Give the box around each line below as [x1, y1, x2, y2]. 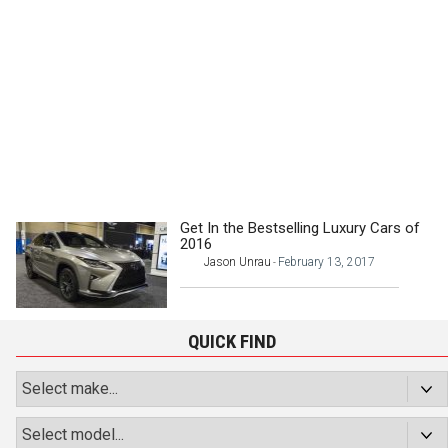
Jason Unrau [204, 254, 272, 269]
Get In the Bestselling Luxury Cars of [180, 218, 421, 237]
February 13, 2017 [278, 254, 376, 269]
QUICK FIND [188, 330, 276, 354]
